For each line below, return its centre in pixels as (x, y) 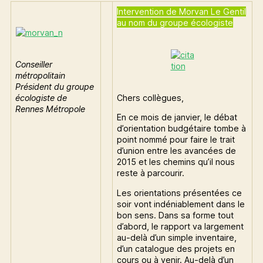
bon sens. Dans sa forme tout (176, 215)
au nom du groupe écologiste (175, 23)
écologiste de (41, 98)
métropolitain (41, 76)
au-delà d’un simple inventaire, (177, 237)
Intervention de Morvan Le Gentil (182, 12)
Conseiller (34, 65)
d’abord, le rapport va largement (181, 226)
